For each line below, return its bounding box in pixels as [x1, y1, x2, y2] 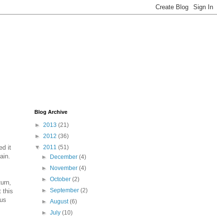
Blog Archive [34, 109, 67, 115]
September [50, 187, 81, 194]
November [50, 165, 79, 171]
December [50, 154, 79, 160]
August [50, 198, 70, 205]
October [50, 176, 73, 183]
